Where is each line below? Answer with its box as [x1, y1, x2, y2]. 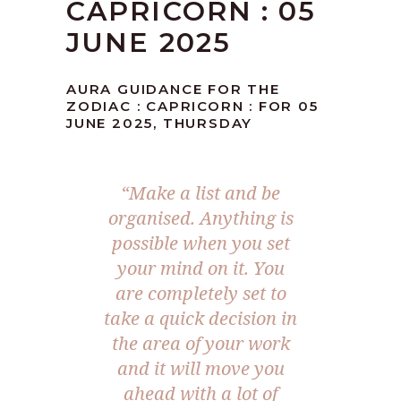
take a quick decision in [104, 306, 297, 331]
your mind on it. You [116, 256, 285, 281]
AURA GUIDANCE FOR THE [66, 81, 280, 98]
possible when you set [111, 231, 290, 256]
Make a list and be [129, 181, 280, 206]
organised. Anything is [107, 206, 294, 231]
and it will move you [116, 356, 285, 381]
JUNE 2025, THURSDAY [66, 115, 253, 132]
